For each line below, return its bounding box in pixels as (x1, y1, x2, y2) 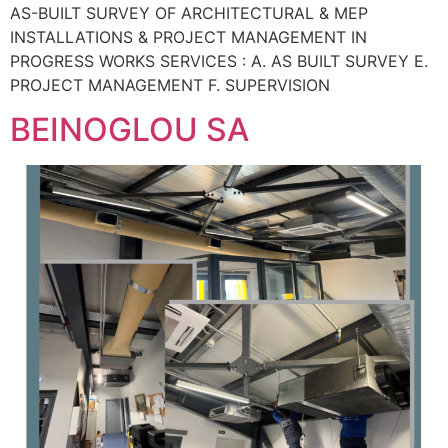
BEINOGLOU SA (10, 110, 249, 150)
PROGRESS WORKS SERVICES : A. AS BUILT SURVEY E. (10, 50, 428, 71)
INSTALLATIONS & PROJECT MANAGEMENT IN (10, 26, 367, 47)
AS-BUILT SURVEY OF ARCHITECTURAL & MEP (10, 2, 368, 23)
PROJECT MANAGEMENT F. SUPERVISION (10, 74, 330, 95)
